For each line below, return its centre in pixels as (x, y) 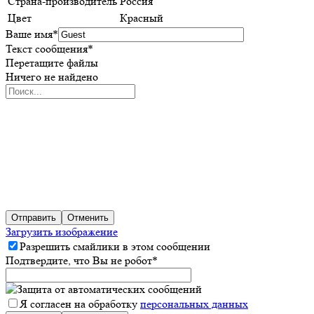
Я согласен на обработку (80, 304)
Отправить (34, 218)
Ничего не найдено (52, 77)
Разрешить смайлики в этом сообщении (115, 247)
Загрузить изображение (62, 232)
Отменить (88, 218)
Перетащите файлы (52, 63)
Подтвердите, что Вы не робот (79, 261)
